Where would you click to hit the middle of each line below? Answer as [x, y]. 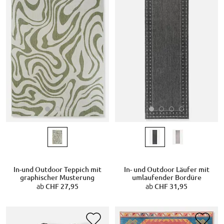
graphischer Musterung [57, 177]
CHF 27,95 [62, 186]
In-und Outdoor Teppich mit [57, 169]
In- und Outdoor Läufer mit [166, 169]
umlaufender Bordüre [166, 177]
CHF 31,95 [171, 186]
